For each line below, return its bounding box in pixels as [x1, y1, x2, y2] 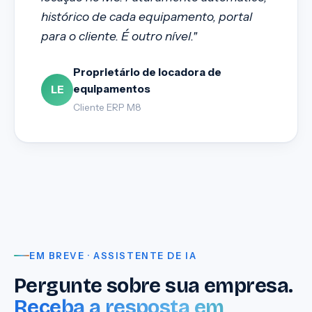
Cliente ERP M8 [73, 101, 141, 113]
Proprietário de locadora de [73, 65, 221, 79]
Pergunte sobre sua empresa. [14, 273, 293, 298]
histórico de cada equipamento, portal [41, 8, 252, 24]
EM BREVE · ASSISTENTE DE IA [29, 249, 197, 261]
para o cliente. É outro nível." [41, 28, 197, 43]
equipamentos [73, 81, 150, 95]
